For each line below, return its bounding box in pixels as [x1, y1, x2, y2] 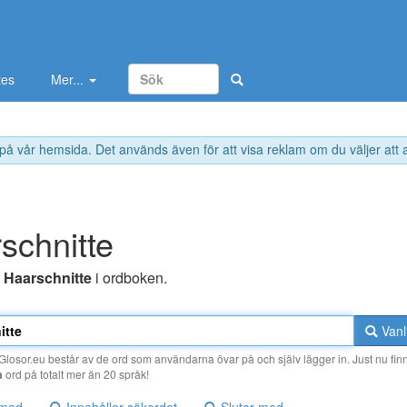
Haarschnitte [4, 267, 92, 289]
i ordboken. [92, 267, 167, 289]
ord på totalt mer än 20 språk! [3, 366, 149, 382]
